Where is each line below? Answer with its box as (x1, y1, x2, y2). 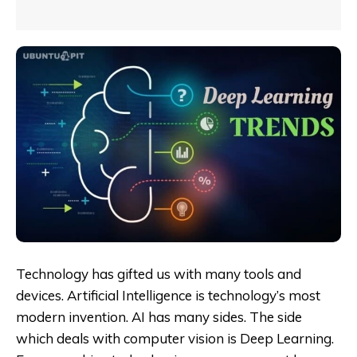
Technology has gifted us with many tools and (16, 265, 301, 282)
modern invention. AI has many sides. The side (16, 308, 302, 325)
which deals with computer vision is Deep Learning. (16, 329, 334, 347)
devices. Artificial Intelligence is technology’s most (16, 286, 320, 304)
